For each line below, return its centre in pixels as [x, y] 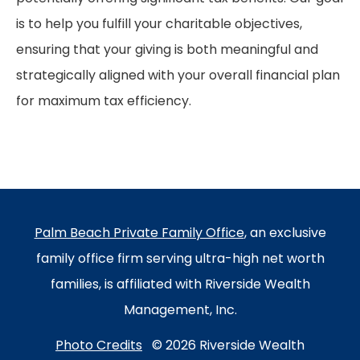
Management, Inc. [180, 311]
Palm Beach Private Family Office [139, 234]
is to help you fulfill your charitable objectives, [159, 25]
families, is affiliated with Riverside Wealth [180, 285]
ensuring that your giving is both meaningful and [167, 51]
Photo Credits [99, 346]
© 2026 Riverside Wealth [223, 346]
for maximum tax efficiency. [104, 102]
